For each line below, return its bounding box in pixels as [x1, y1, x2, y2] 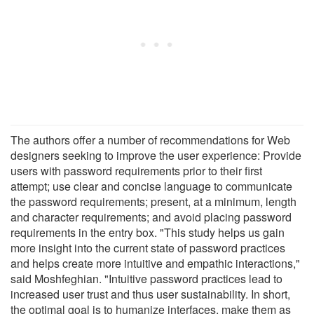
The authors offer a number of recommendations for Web [11, 131, 290, 148]
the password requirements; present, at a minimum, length [11, 193, 296, 210]
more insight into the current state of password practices [11, 239, 285, 256]
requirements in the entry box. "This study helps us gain [11, 224, 285, 240]
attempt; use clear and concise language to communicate [11, 177, 292, 194]
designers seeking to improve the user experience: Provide [11, 146, 301, 163]
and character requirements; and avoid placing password [11, 208, 292, 225]
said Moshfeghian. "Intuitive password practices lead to [11, 270, 282, 287]
